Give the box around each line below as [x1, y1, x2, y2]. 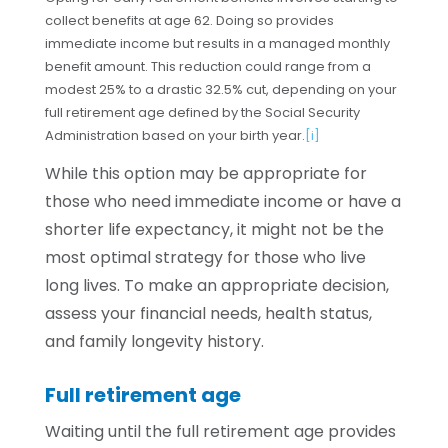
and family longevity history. [44, 330, 264, 353]
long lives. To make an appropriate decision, [44, 274, 389, 297]
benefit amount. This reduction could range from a [44, 57, 371, 76]
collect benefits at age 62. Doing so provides [44, 11, 334, 30]
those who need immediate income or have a [44, 190, 401, 213]
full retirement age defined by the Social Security [44, 103, 360, 122]
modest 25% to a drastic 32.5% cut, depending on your [44, 80, 397, 99]
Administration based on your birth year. [44, 126, 305, 145]
